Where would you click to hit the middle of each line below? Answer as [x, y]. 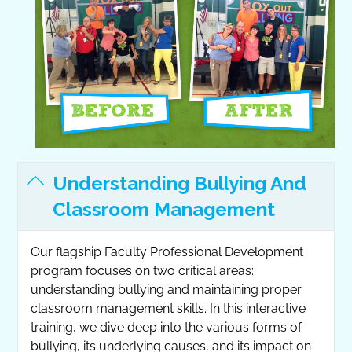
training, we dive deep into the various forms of [167, 327]
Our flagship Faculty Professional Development [167, 251]
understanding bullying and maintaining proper [167, 289]
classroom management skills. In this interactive [169, 308]
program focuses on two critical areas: [143, 270]
